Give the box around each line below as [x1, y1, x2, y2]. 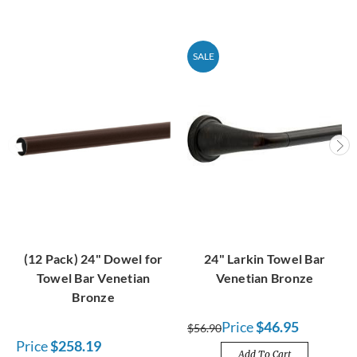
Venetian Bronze [215, 270, 314, 286]
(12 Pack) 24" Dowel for [23, 251, 163, 267]
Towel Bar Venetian [36, 270, 151, 286]
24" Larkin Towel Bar [204, 251, 325, 267]
